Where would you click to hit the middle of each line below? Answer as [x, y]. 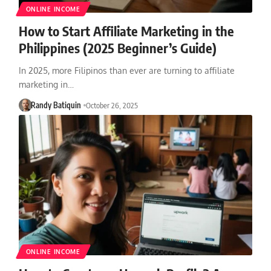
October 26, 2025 [112, 105]
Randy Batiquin [56, 105]
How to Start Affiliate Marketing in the [126, 31]
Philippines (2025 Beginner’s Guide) [117, 47]
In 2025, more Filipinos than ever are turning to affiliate [126, 70]
